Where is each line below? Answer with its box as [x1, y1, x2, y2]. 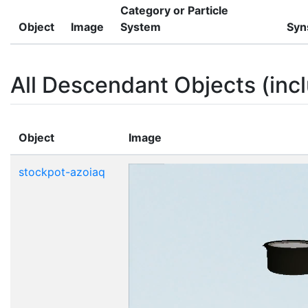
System [120, 19, 161, 34]
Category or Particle [120, 3, 228, 17]
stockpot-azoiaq [19, 164, 105, 179]
